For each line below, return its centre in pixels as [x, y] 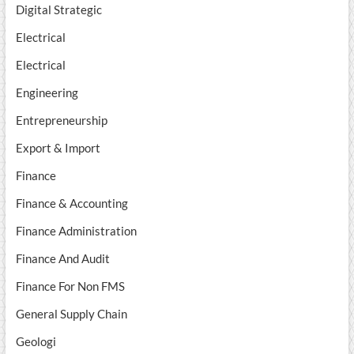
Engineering [47, 92]
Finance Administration [76, 230]
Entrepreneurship [61, 120]
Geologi [36, 341]
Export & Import [58, 147]
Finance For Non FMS [70, 286]
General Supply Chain [71, 313]
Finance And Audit [62, 258]
